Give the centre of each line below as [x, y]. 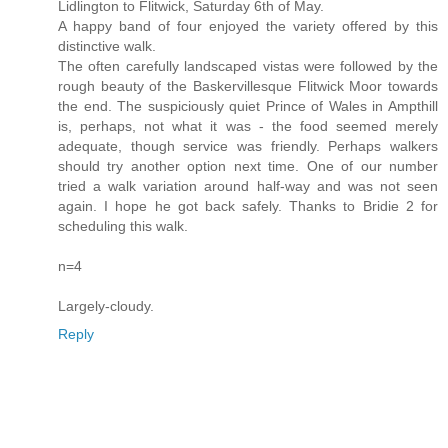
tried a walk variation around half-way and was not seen [248, 186]
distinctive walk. [107, 46]
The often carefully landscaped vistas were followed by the [248, 66]
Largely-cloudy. [106, 306]
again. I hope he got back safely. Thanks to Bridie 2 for [248, 206]
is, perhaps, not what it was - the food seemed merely [248, 126]
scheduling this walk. [123, 226]
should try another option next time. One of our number [248, 166]
